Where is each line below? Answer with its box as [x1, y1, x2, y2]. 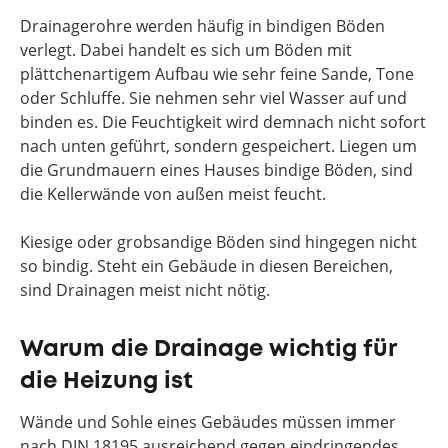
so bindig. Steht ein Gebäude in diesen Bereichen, [20, 255, 393, 277]
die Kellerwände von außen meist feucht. [20, 183, 326, 205]
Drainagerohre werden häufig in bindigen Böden [20, 15, 385, 37]
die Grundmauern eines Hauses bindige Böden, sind [20, 159, 413, 181]
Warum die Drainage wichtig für [20, 339, 396, 360]
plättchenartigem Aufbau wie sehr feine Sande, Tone [20, 63, 414, 85]
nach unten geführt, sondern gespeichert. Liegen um [20, 135, 417, 157]
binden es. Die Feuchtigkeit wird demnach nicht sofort [20, 111, 426, 133]
